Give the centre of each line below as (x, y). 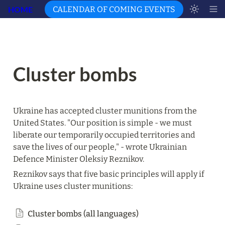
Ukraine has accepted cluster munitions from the (105, 111)
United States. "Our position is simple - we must (102, 123)
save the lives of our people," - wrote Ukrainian (100, 147)
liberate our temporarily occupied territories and (104, 135)
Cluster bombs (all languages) (83, 214)
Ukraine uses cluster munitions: (73, 186)
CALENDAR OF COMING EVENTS (114, 9)
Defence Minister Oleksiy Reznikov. (79, 159)
